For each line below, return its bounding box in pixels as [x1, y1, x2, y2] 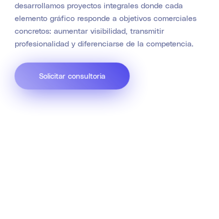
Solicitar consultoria [39, 71, 106, 81]
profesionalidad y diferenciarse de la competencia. [15, 39, 194, 48]
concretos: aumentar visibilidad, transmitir [15, 26, 164, 36]
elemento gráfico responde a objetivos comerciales [15, 13, 197, 23]
